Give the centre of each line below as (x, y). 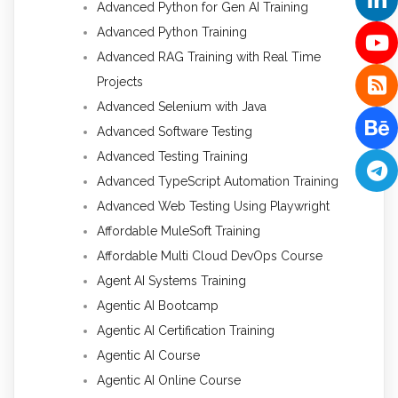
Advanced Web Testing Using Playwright (213, 207)
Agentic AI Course (148, 356)
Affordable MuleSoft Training (179, 231)
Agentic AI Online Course (169, 381)
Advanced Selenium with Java (182, 107)
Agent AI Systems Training (171, 281)
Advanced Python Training (172, 32)
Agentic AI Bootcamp (158, 306)
